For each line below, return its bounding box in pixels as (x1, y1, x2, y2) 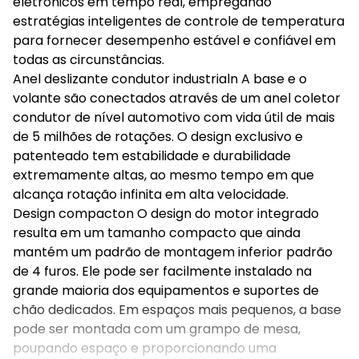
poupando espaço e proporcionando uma (13, 339, 276, 357)
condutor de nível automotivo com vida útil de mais (13, 108, 335, 127)
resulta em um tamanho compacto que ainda (13, 224, 301, 242)
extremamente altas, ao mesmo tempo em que (13, 166, 314, 184)
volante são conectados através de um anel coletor (13, 89, 341, 107)
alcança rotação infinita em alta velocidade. (13, 185, 288, 204)
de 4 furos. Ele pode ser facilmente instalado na (13, 262, 312, 280)
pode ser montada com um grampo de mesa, (13, 320, 301, 338)
